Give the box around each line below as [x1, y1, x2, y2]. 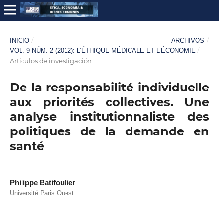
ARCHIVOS [171, 36, 205, 44]
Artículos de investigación [9, 56, 92, 65]
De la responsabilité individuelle [9, 80, 210, 94]
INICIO [9, 36, 29, 44]
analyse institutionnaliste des [9, 109, 210, 124]
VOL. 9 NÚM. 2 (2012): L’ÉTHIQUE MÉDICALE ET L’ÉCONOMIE [9, 46, 196, 54]
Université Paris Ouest [9, 189, 74, 197]
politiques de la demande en [9, 124, 210, 138]
